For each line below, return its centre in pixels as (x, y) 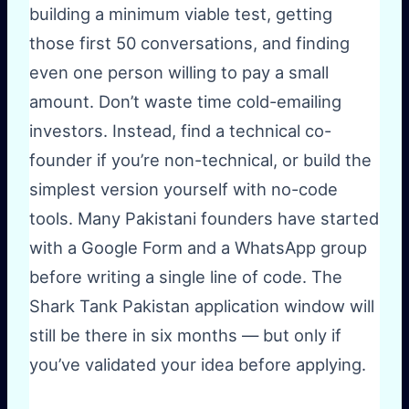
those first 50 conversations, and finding (189, 43)
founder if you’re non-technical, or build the (200, 160)
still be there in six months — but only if (185, 336)
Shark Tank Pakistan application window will (202, 306)
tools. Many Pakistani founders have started (204, 219)
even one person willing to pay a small (179, 73)
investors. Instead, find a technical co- (180, 131)
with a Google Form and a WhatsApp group (198, 248)
